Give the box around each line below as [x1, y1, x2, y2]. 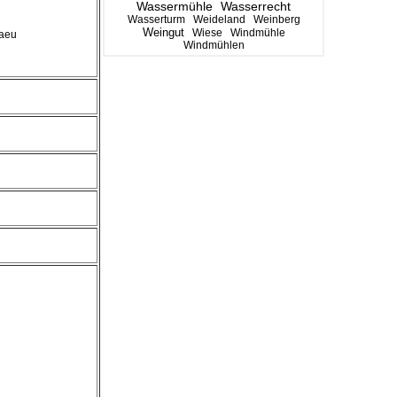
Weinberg [253, 13, 300, 26]
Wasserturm [127, 13, 185, 26]
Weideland [192, 13, 245, 26]
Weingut [142, 26, 184, 39]
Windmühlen [183, 39, 245, 51]
